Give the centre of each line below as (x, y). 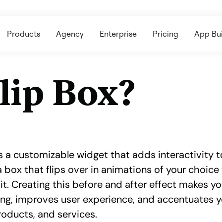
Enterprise (118, 34)
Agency (70, 34)
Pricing (166, 34)
